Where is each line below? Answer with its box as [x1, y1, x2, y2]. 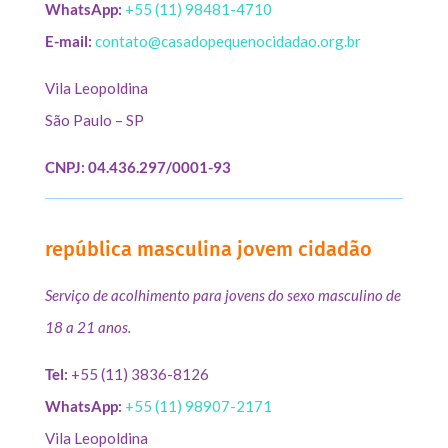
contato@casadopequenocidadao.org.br [94, 31, 361, 50]
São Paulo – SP [44, 110, 144, 129]
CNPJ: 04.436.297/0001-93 [44, 157, 231, 176]
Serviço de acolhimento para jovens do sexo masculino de [44, 285, 401, 304]
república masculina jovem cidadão [44, 236, 372, 261]
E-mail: [44, 31, 92, 50]
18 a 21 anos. [44, 317, 131, 336]
